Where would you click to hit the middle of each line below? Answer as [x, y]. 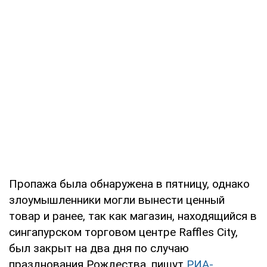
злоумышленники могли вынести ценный [117, 200]
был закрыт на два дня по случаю [99, 248]
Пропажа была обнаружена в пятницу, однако [129, 184]
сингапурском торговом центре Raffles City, [123, 232]
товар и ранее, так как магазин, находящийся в [133, 216]
